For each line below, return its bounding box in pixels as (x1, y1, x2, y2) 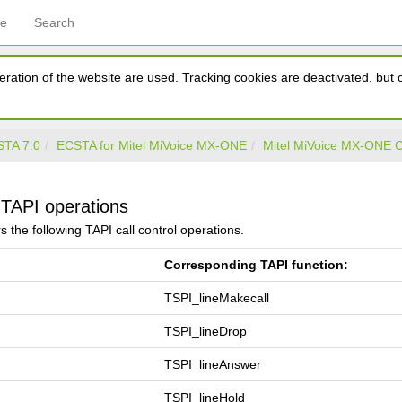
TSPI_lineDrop (164, 324, 247, 338)
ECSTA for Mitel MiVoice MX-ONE (57, 138, 247, 153)
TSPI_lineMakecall (164, 291, 269, 305)
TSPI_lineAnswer (164, 357, 261, 371)
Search (34, 15, 74, 30)
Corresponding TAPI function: (164, 258, 348, 272)
